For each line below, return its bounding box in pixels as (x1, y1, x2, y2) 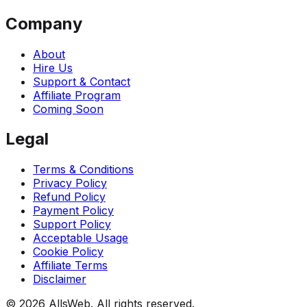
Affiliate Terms (33, 258, 108, 273)
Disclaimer (33, 272, 86, 286)
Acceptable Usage (33, 231, 128, 245)
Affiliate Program (33, 88, 121, 102)
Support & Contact (33, 74, 130, 88)
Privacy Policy (33, 176, 107, 191)
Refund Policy (33, 190, 106, 204)
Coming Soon (33, 101, 103, 116)
